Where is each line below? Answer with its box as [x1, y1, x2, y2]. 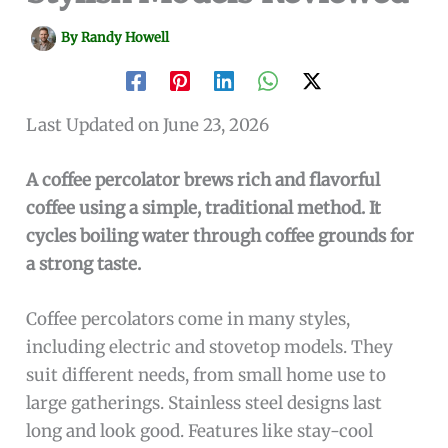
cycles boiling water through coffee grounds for [26, 224, 415, 247]
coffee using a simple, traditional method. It [26, 196, 382, 219]
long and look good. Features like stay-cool [26, 420, 374, 443]
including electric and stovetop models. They [26, 336, 394, 359]
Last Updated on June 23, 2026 [26, 113, 270, 136]
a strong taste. [26, 252, 142, 275]
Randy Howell [81, 28, 170, 46]
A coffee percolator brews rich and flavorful [26, 168, 381, 191]
